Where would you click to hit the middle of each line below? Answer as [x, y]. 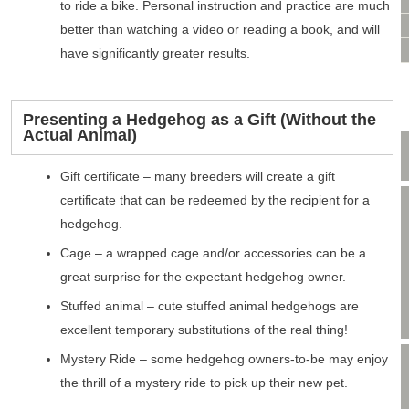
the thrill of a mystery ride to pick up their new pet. [204, 383]
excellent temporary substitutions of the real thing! [204, 330]
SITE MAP [78, 25]
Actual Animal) [80, 136]
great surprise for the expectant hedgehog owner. [204, 277]
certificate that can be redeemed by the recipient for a [215, 200]
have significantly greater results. [156, 53]
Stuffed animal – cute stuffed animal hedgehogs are [210, 306]
